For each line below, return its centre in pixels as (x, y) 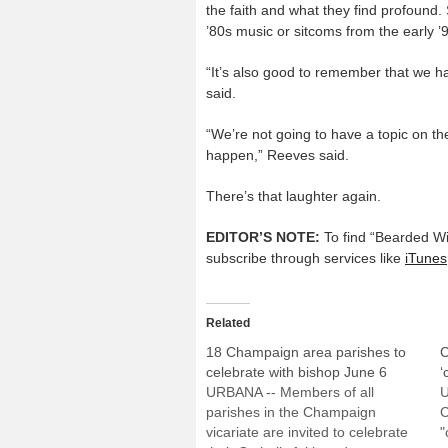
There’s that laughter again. (293, 195)
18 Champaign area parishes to (306, 351)
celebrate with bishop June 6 (296, 371)
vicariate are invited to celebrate (307, 431)
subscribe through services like (305, 257)
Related (228, 322)
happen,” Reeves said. (277, 154)
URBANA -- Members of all (290, 391)
